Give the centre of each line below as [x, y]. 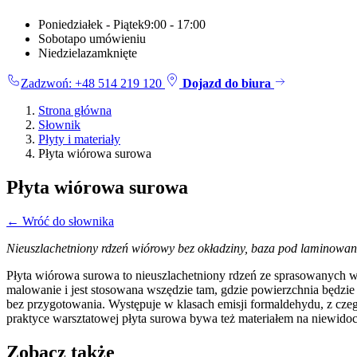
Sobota [56, 39]
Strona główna [75, 111]
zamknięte [112, 53]
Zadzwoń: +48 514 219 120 [91, 84]
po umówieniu [110, 39]
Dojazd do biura [227, 84]
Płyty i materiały [79, 139]
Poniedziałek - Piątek [91, 25]
